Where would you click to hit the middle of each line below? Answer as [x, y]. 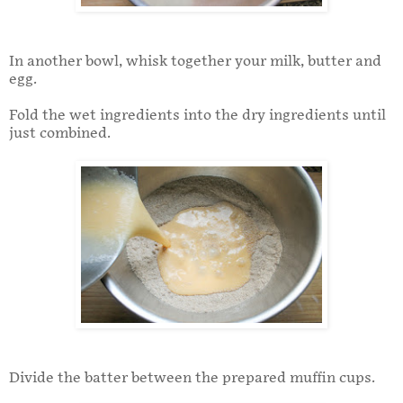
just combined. [60, 134]
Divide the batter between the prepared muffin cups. [192, 379]
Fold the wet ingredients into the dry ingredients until [197, 116]
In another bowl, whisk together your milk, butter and [195, 62]
